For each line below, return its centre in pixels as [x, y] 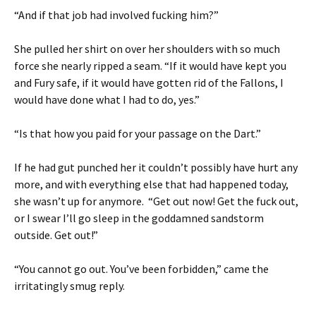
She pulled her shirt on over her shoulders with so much [147, 49]
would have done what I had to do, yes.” [107, 100]
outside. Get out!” [56, 235]
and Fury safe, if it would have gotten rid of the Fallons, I [149, 83]
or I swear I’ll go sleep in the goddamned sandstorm [139, 218]
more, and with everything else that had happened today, [151, 184]
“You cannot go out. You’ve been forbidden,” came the [141, 269]
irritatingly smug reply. [69, 286]
